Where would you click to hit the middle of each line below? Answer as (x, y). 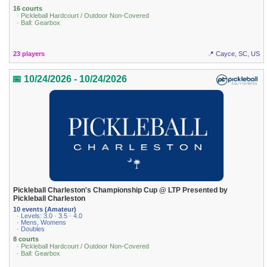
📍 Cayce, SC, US (233, 54)
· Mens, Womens (42, 222)
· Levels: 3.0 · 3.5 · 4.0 (50, 215)
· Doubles (31, 229)
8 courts (26, 239)
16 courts (28, 8)
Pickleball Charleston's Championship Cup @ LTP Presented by (121, 190)
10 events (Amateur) (45, 209)
